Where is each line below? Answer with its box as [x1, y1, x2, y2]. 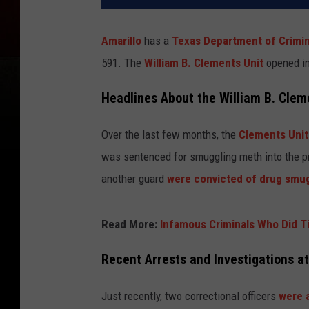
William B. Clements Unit [144, 56, 263, 70]
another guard [101, 171, 164, 186]
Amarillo [101, 34, 141, 48]
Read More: [101, 217, 160, 231]
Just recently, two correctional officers [101, 288, 276, 303]
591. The [101, 56, 144, 70]
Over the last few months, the [101, 127, 239, 141]
